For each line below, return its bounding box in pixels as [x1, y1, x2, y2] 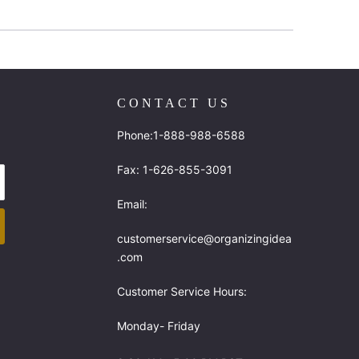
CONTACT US [117, 95, 231, 110]
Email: [117, 196, 147, 211]
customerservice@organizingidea [117, 231, 292, 245]
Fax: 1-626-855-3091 [117, 162, 232, 176]
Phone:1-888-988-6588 [117, 127, 245, 142]
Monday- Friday [117, 318, 200, 333]
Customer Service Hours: [117, 284, 247, 298]
